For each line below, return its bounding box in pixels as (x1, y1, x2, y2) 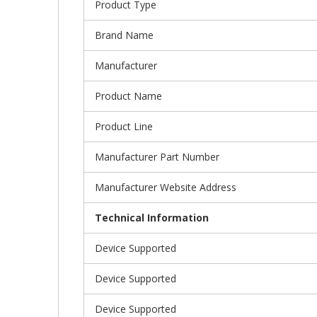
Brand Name (95, 28, 154, 42)
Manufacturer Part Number (95, 149, 219, 163)
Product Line (95, 119, 153, 133)
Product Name (95, 88, 162, 103)
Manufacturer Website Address (95, 180, 236, 194)
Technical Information (95, 210, 209, 224)
